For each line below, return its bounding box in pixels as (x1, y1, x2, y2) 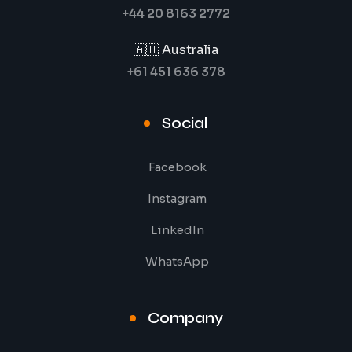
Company (147, 308, 223, 327)
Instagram (148, 190, 207, 206)
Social (162, 113, 208, 132)
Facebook (148, 159, 207, 174)
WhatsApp (145, 253, 209, 269)
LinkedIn (150, 222, 204, 237)
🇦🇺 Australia (134, 41, 218, 58)
